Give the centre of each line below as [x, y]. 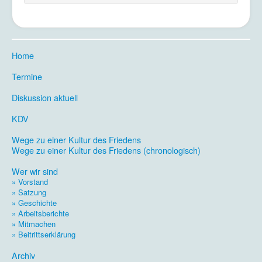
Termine [27, 76]
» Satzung [29, 192]
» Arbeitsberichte [40, 213]
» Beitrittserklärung [44, 234]
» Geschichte [34, 203]
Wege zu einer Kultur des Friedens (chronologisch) [106, 150]
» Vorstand [30, 182]
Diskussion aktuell [45, 97]
